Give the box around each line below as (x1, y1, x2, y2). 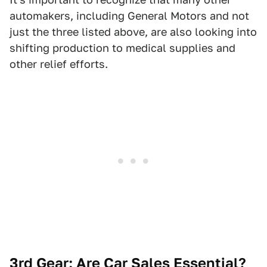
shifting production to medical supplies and (10, 41, 235, 54)
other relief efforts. (10, 57, 108, 70)
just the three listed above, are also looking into (10, 25, 257, 38)
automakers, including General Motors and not (10, 9, 249, 22)
